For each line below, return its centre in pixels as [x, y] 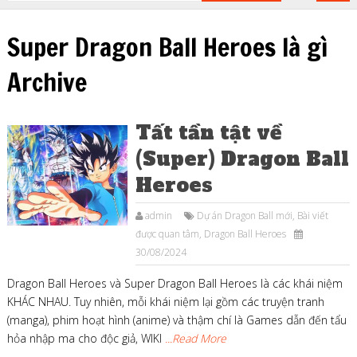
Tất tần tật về [209, 132]
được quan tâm [168, 233]
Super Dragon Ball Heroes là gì [167, 47]
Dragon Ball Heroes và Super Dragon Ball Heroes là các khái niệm [175, 283]
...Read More [195, 338]
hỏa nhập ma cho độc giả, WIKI [86, 338]
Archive [47, 82]
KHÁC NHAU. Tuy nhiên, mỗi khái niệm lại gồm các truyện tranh [165, 301]
